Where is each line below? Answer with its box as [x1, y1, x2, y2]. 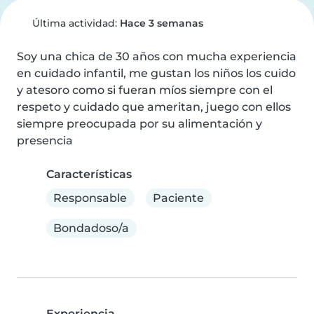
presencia [17, 134, 73, 147]
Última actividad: [29, 17, 120, 29]
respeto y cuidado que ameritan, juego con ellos [17, 100, 291, 114]
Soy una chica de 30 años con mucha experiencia [17, 50, 296, 63]
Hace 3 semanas [119, 17, 203, 29]
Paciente [153, 191, 205, 205]
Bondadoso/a [53, 221, 130, 235]
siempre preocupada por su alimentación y [17, 117, 262, 130]
